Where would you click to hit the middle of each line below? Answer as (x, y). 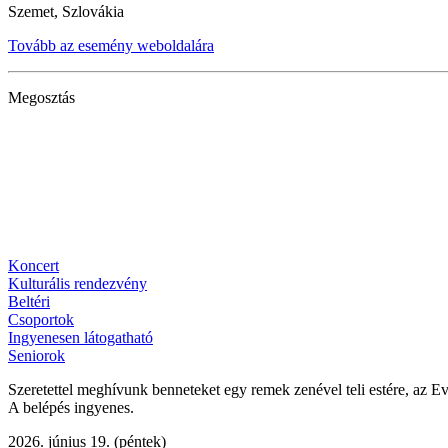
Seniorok (36, 356)
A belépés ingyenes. (71, 408)
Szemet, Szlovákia (66, 12)
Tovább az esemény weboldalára (111, 46)
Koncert (33, 266)
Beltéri (29, 302)
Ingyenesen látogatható (80, 338)
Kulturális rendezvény (77, 284)
